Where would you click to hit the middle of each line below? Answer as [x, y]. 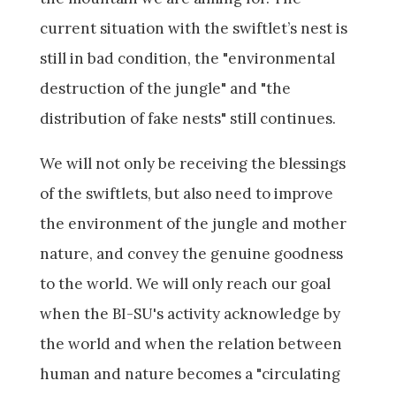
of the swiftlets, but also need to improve [186, 194]
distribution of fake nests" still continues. [187, 119]
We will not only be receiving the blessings [192, 164]
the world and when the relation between [190, 344]
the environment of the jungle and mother [193, 224]
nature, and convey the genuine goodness [191, 254]
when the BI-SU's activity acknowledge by [190, 314]
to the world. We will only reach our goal [185, 284]
